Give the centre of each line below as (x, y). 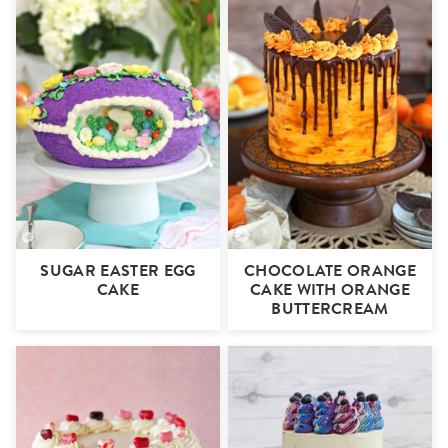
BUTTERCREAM (330, 309)
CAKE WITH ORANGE (330, 290)
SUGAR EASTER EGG (118, 271)
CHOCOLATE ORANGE (330, 271)
